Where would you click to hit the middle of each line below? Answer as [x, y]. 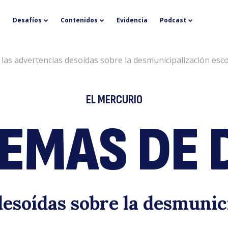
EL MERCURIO [114, 99]
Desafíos [27, 20]
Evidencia [132, 20]
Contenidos [79, 20]
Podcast [173, 20]
